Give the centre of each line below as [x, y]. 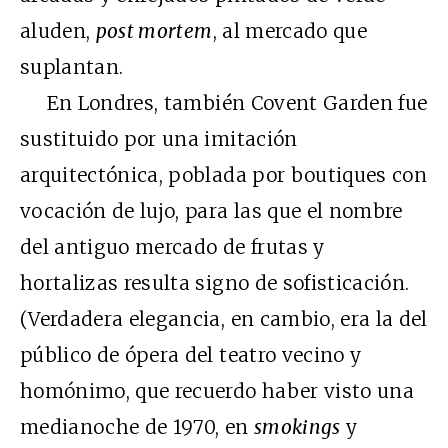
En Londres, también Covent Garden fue [224, 103]
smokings [297, 427]
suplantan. [72, 67]
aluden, [58, 31]
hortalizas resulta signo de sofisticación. [215, 283]
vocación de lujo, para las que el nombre [211, 211]
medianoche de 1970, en [137, 427]
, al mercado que [289, 31]
